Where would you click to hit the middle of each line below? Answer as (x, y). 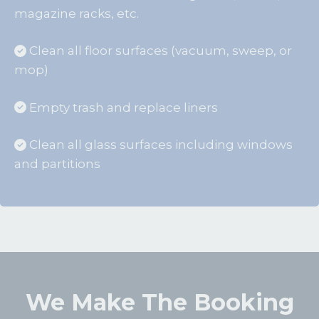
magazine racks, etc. (77, 13)
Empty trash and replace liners (122, 107)
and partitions (57, 164)
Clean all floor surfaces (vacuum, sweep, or (159, 51)
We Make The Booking (159, 302)
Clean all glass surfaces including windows (159, 145)
